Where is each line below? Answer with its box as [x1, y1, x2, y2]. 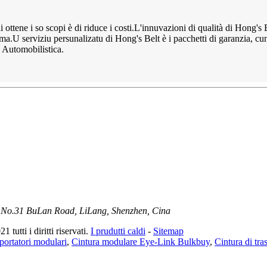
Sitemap [153, 225, 184, 236]
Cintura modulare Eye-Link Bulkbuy [72, 236, 210, 247]
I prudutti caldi [91, 225, 145, 236]
